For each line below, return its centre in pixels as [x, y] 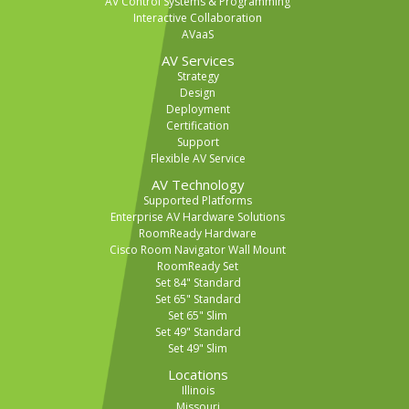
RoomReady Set [198, 267]
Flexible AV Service [198, 159]
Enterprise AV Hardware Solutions [198, 217]
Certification [198, 126]
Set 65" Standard [198, 299]
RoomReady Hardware [198, 234]
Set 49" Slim [198, 349]
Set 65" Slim [198, 316]
